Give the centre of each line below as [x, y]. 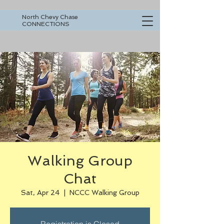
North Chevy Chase [50, 17]
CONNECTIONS [46, 24]
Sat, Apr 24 [40, 192]
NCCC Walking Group [104, 192]
